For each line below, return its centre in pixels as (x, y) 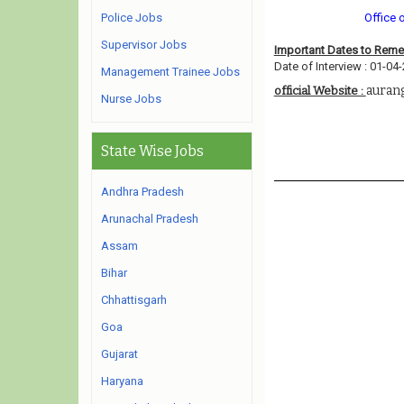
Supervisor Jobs (144, 45)
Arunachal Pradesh (150, 219)
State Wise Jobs (152, 151)
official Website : (320, 91)
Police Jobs (132, 18)
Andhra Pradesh (142, 192)
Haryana (122, 381)
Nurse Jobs (131, 99)
